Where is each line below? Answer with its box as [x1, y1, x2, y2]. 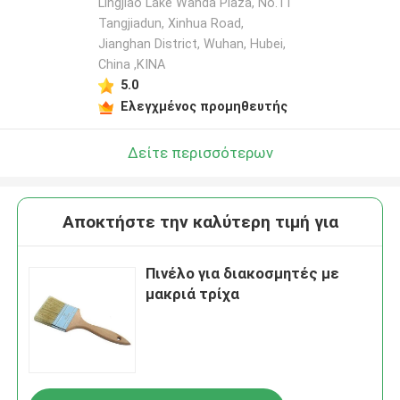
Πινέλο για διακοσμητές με [146, 264, 340, 283]
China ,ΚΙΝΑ [97, 57, 165, 72]
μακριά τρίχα [146, 285, 240, 304]
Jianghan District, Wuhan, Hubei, [97, 37, 286, 52]
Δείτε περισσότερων [127, 143, 273, 162]
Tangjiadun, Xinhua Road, [97, 16, 244, 31]
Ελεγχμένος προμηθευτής [120, 98, 287, 113]
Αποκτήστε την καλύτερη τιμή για [62, 212, 338, 233]
